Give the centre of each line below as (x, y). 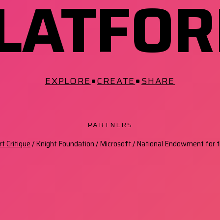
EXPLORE (68, 81)
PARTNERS (110, 125)
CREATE (116, 81)
